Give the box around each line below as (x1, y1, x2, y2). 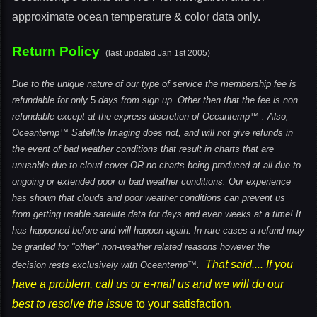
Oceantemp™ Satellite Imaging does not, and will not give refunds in (12, 127, 293, 138)
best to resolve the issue (12, 298, 133, 310)
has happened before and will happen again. (12, 225, 191, 236)
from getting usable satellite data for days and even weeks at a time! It (12, 209, 301, 219)
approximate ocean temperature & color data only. (12, 11, 260, 23)
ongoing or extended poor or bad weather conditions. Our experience (12, 176, 291, 187)
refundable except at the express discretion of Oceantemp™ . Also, (12, 111, 289, 122)
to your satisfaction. (133, 298, 232, 310)
